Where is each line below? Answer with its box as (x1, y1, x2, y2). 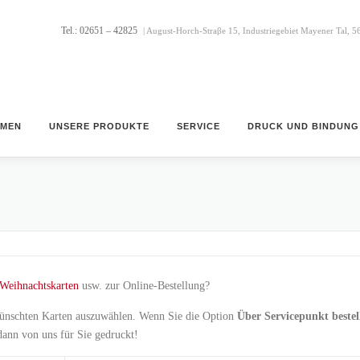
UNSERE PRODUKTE (49, 121, 149, 131)
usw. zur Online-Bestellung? (79, 280, 210, 292)
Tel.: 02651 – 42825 (61, 25, 138, 36)
